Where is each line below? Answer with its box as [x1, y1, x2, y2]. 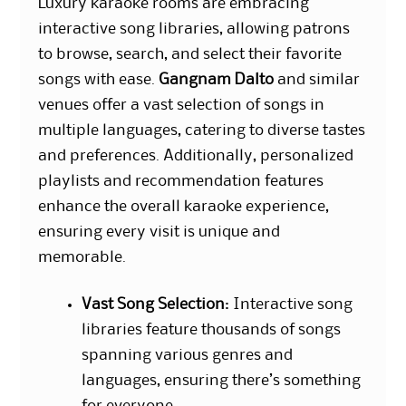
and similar [274, 72, 361, 87]
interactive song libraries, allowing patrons [38, 21, 351, 36]
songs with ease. [38, 72, 159, 87]
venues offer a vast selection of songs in [38, 97, 325, 112]
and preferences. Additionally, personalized [38, 148, 354, 163]
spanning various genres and [82, 347, 294, 362]
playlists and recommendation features [38, 173, 324, 188]
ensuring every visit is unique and [38, 224, 281, 239]
